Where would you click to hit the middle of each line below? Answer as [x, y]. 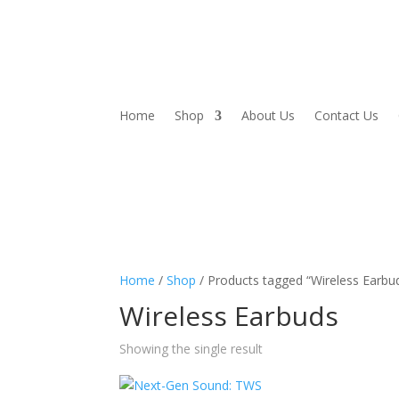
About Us [269, 116]
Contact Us [347, 116]
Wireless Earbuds [229, 316]
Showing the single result [191, 349]
